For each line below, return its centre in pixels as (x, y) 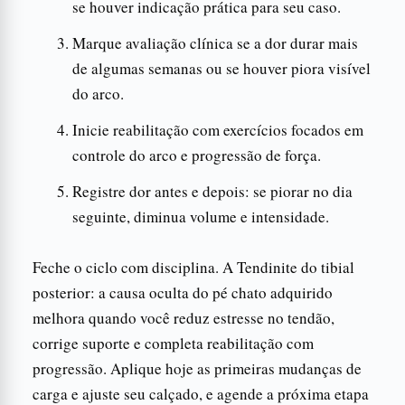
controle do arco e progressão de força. (197, 155)
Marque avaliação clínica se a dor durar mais (215, 42)
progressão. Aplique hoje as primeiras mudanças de (197, 368)
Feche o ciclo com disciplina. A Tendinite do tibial (193, 267)
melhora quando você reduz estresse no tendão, (184, 317)
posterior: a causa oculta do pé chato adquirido (183, 292)
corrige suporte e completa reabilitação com (173, 343)
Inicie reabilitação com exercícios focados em (218, 129)
